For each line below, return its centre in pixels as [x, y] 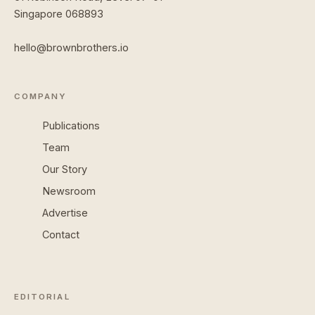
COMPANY [40, 96]
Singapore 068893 [59, 14]
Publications [71, 125]
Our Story [65, 169]
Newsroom [69, 191]
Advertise [65, 212]
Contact [61, 234]
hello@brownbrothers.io [71, 48]
